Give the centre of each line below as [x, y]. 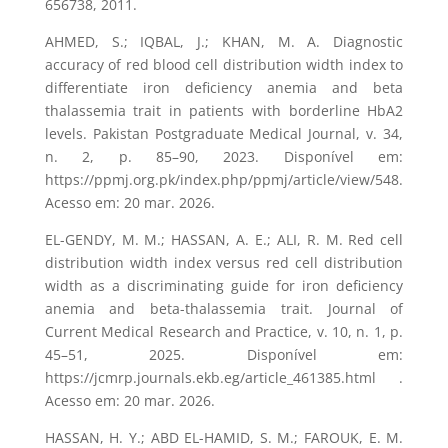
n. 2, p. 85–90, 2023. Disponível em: [224, 157]
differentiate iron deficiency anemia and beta [224, 88]
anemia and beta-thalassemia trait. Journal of [224, 309]
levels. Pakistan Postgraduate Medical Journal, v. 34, [224, 134]
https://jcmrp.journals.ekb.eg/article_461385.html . [224, 378]
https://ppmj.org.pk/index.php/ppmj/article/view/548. [223, 180]
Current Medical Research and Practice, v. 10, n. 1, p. [224, 332]
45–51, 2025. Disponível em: [224, 355]
